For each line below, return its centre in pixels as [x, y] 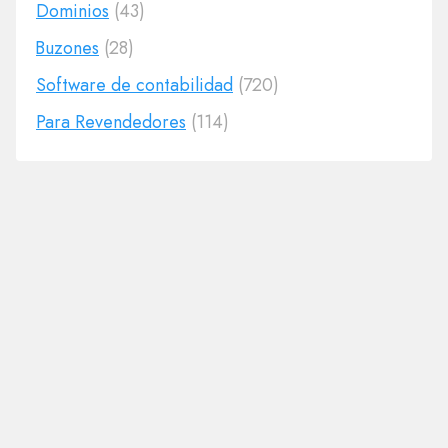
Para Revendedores [111, 122]
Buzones [67, 48]
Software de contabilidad [134, 85]
